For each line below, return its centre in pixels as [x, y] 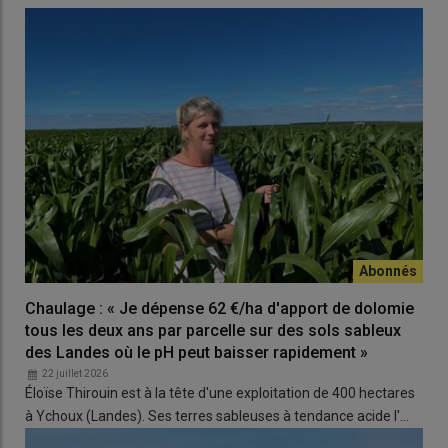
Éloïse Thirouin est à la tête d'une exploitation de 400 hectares [220, 393]
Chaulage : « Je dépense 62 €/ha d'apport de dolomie [219, 308]
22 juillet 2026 [75, 373]
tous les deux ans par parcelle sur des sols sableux [213, 330]
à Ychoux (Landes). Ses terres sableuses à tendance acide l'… [217, 416]
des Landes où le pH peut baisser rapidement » [196, 352]
